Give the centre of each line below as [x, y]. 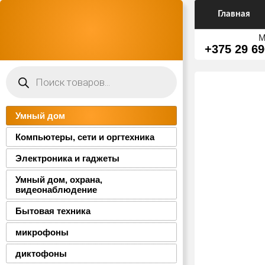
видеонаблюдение [56, 190]
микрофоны [42, 232]
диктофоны [41, 253]
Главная [234, 14]
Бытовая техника [53, 211]
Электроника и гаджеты [67, 158]
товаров [19, 76]
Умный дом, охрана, [59, 180]
